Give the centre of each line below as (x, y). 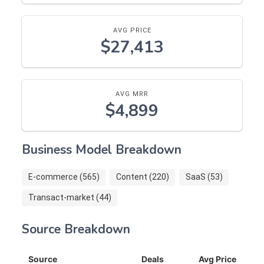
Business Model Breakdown (102, 149)
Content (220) (142, 177)
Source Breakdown (76, 229)
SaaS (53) (204, 177)
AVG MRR (132, 94)
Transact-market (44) (70, 198)
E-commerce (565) (64, 177)
